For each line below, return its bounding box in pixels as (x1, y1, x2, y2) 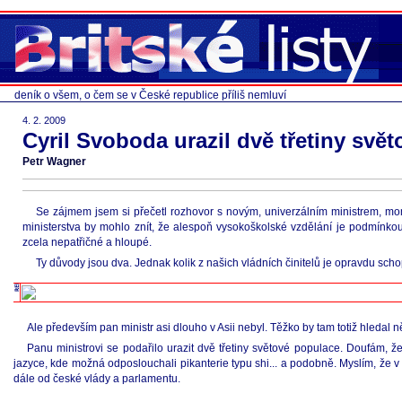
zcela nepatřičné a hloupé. (22, 236, 152, 249)
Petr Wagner (22, 155, 86, 168)
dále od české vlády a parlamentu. (13, 372, 180, 385)
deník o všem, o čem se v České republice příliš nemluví (14, 89, 286, 101)
